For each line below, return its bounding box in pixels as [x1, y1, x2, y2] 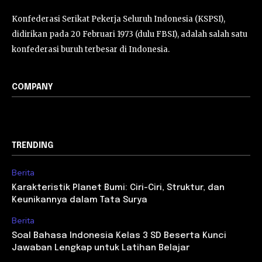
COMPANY [12, 83, 53, 92]
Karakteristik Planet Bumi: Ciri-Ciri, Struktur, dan [12, 183, 225, 193]
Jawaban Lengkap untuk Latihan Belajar [12, 243, 189, 253]
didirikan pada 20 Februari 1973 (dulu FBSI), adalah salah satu [12, 29, 247, 40]
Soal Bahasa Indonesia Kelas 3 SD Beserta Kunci [12, 231, 226, 241]
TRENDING [12, 142, 53, 150]
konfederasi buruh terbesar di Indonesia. [12, 44, 170, 55]
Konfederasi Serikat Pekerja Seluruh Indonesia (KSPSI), [12, 14, 225, 25]
